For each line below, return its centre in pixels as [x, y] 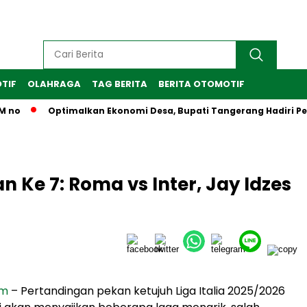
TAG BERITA [120, 84]
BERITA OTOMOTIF [201, 84]
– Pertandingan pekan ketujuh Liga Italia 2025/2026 [147, 291]
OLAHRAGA [54, 84]
